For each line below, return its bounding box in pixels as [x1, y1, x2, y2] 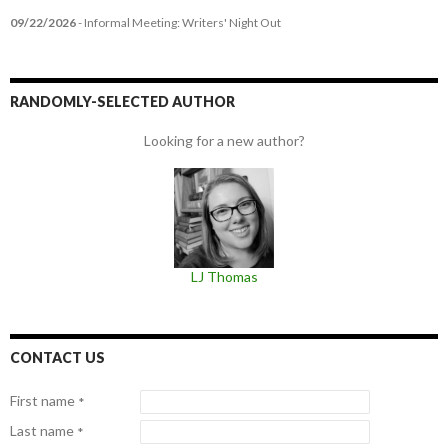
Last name [10, 422, 74, 440]
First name [10, 392, 75, 410]
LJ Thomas [190, 268, 258, 285]
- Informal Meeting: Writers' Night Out [76, 15, 281, 30]
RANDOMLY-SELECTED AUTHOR [10, 93, 235, 110]
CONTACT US [10, 349, 105, 366]
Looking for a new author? [143, 132, 305, 149]
